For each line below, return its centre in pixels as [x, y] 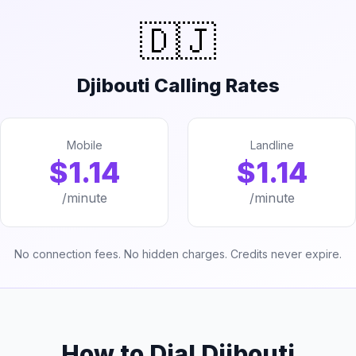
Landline [272, 145]
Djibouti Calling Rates [178, 85]
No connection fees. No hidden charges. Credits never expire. [178, 254]
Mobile [84, 145]
